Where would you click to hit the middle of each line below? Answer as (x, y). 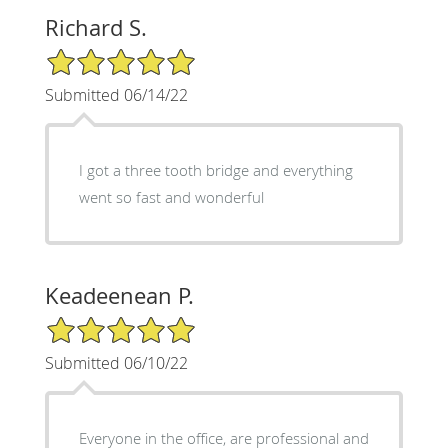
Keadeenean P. (119, 295)
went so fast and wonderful (171, 196)
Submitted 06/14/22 (116, 94)
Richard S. (95, 27)
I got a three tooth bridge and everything (215, 169)
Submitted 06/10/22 (116, 362)
